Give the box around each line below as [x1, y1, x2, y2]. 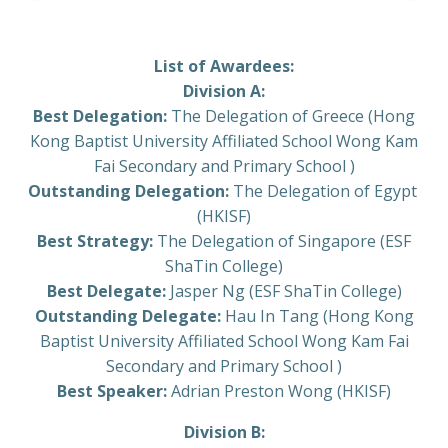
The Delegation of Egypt [228, 180, 417, 203]
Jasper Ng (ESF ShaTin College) [165, 280, 402, 303]
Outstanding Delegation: [27, 180, 229, 203]
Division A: [183, 80, 265, 103]
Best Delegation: [33, 105, 167, 128]
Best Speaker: [57, 380, 167, 403]
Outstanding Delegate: [34, 305, 221, 328]
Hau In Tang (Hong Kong [220, 305, 414, 328]
